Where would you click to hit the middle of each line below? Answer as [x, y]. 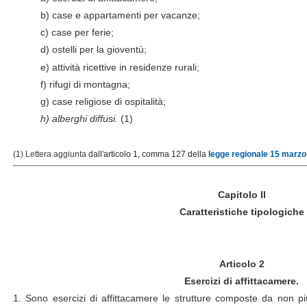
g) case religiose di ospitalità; [103, 102]
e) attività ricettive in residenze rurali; [120, 67]
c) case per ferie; [77, 33]
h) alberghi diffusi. [81, 119]
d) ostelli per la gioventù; [94, 50]
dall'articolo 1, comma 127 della [148, 154]
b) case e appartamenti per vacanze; [120, 15]
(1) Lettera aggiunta [51, 154]
